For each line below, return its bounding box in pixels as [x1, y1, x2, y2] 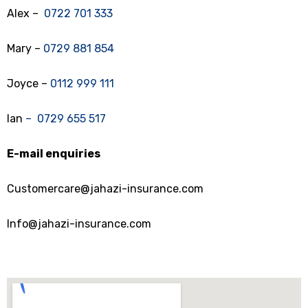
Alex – [7, 7, 41, 20]
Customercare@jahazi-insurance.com [7, 182, 203, 195]
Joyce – [7, 77, 50, 90]
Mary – [7, 42, 43, 55]
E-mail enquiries [7, 147, 100, 160]
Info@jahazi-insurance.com [7, 217, 151, 230]
